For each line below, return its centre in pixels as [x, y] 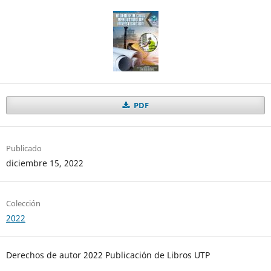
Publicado [24, 148]
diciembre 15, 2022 [44, 163]
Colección [23, 203]
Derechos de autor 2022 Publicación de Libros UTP [108, 255]
